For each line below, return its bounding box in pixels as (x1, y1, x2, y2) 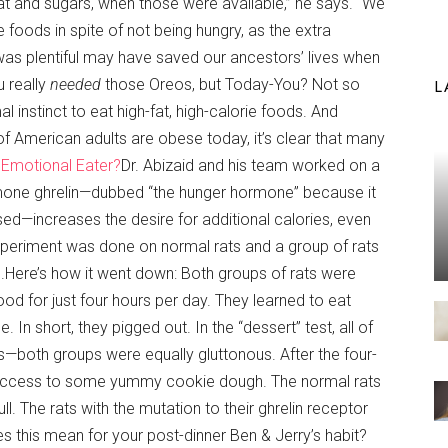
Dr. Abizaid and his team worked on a (121, 155, 380, 175)
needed (50, 74, 101, 94)
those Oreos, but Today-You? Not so (101, 74, 360, 94)
